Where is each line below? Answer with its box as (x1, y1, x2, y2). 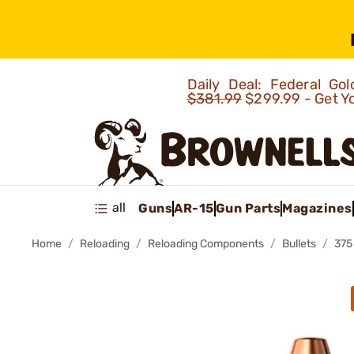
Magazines (282, 200, 352, 216)
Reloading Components (148, 237, 264, 250)
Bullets (282, 237, 316, 250)
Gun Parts (215, 200, 281, 216)
